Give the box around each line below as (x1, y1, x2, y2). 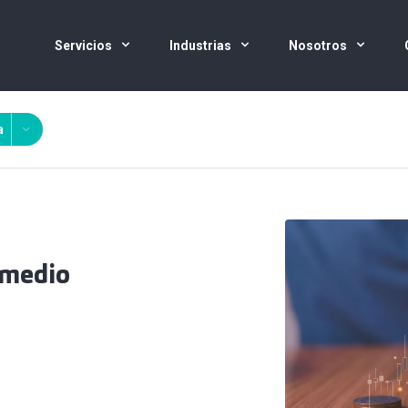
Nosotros (289, 38, 350, 53)
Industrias (169, 38, 234, 53)
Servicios (55, 38, 115, 53)
